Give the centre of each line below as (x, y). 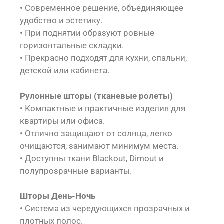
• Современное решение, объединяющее (102, 8)
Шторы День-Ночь (58, 196)
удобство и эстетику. (61, 20)
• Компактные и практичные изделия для (103, 108)
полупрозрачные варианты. (76, 171)
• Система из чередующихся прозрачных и (105, 208)
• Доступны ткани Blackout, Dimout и (92, 158)
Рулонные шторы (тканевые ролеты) (96, 96)
